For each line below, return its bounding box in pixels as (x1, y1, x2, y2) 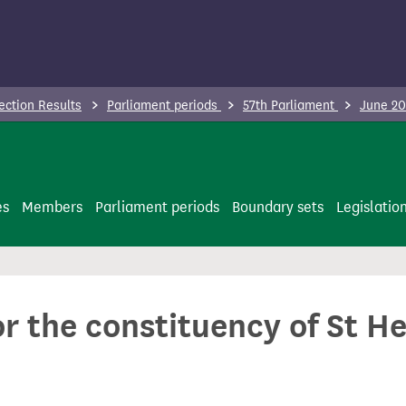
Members (22, 198, 82, 216)
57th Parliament (243, 98, 338, 113)
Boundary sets (232, 198, 324, 216)
